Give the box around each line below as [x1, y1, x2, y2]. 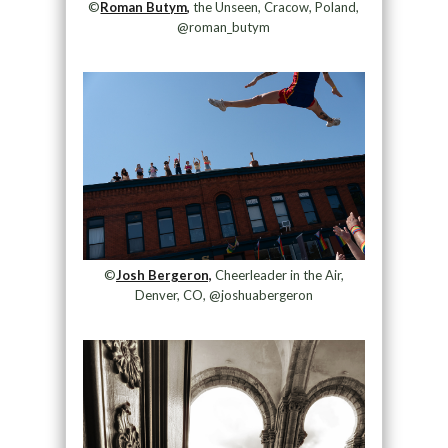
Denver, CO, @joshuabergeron [134, 286, 313, 303]
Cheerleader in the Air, [211, 266, 344, 283]
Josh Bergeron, [115, 266, 212, 283]
